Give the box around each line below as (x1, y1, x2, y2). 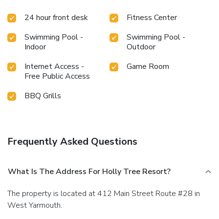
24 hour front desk (24, 12, 88, 23)
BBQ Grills (24, 90, 61, 101)
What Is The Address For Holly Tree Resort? (8, 166, 171, 177)
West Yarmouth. (7, 199, 62, 211)
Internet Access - (24, 61, 84, 72)
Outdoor (127, 41, 155, 52)
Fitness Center (127, 12, 177, 23)
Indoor (24, 41, 46, 52)
